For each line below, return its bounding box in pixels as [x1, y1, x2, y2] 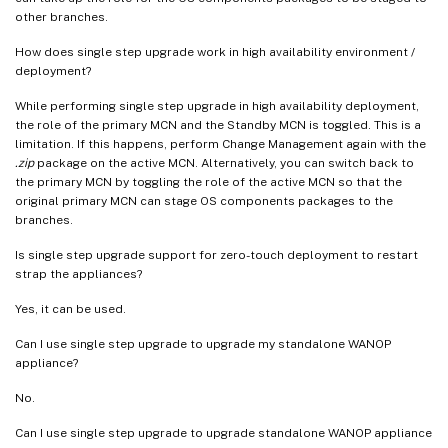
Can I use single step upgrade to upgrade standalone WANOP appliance [15, 426, 432, 441]
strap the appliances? [15, 267, 142, 282]
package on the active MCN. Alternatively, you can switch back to [34, 156, 414, 171]
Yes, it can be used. [15, 302, 126, 317]
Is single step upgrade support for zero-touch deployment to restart [15, 248, 418, 263]
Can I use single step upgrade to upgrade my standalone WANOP [15, 337, 391, 352]
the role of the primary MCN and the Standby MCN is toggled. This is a [15, 118, 421, 133]
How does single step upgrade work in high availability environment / [15, 45, 415, 60]
